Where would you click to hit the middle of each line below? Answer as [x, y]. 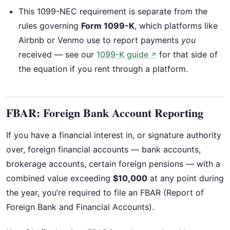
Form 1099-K [108, 25]
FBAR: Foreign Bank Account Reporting [105, 112]
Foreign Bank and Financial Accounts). [80, 207]
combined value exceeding [60, 178]
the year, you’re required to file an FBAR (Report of [105, 192]
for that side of [187, 54]
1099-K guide [122, 54]
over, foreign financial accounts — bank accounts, [103, 149]
